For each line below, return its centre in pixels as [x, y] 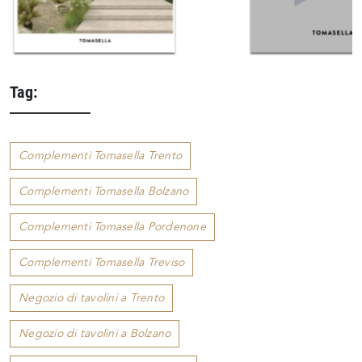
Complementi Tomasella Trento [100, 156]
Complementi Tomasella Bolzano [104, 192]
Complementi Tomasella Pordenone [112, 227]
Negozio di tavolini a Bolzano [95, 334]
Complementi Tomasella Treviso [102, 263]
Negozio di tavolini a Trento [91, 298]
